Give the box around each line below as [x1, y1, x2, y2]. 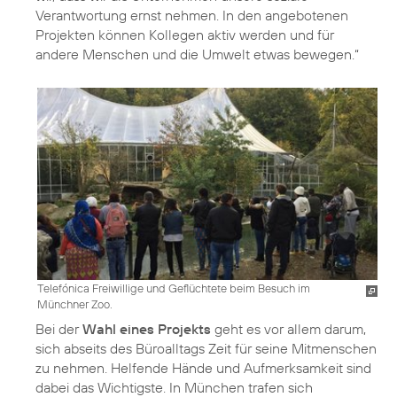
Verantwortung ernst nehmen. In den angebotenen [35, 6, 348, 25]
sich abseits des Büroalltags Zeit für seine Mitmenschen [35, 339, 377, 357]
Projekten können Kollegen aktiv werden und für [35, 26, 334, 44]
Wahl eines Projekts [82, 319, 211, 338]
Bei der [35, 319, 82, 338]
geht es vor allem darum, [211, 319, 366, 338]
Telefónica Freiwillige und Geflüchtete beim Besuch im [37, 280, 310, 295]
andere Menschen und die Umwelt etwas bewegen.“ [35, 45, 359, 64]
